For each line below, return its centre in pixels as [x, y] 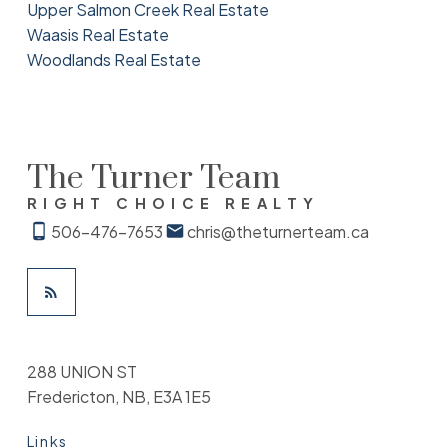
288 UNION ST [81, 371]
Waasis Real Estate [97, 34]
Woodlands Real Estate [113, 59]
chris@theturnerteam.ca [277, 231]
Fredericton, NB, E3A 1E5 [118, 396]
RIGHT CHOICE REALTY [173, 202]
